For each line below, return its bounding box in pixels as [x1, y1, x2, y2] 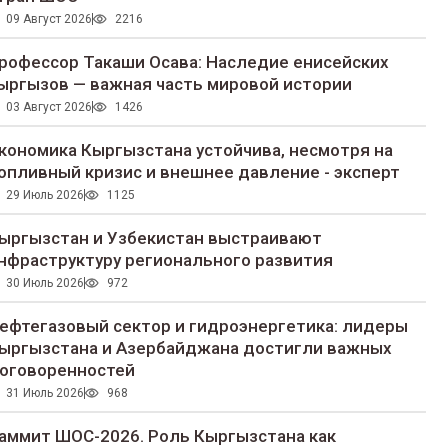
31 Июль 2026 [5, 386, 84, 401]
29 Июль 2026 [5, 188, 84, 203]
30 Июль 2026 [5, 276, 84, 291]
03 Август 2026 [5, 100, 92, 115]
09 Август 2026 [5, 12, 92, 27]
